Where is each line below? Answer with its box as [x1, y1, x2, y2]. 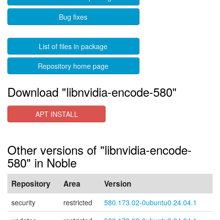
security [11, 197, 35, 207]
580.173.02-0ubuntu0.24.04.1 [104, 197, 197, 207]
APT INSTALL [35, 109, 78, 119]
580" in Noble [7, 154, 77, 171]
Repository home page [38, 61, 109, 71]
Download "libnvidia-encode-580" [7, 83, 177, 100]
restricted [63, 197, 92, 207]
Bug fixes [59, 12, 88, 22]
